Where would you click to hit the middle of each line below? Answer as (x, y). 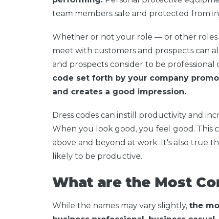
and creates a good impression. (119, 91)
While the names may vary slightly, (121, 205)
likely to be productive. (98, 156)
